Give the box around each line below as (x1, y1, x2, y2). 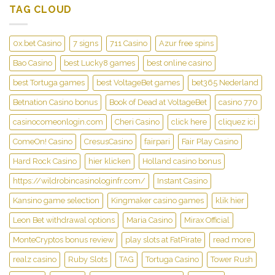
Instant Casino (157, 176, 207, 186)
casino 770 (219, 98, 258, 107)
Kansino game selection (13, 196, 99, 206)
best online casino (147, 58, 212, 68)
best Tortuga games (13, 78, 85, 88)
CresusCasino (84, 137, 133, 147)
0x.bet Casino (13, 39, 61, 48)
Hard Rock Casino (13, 157, 77, 166)
